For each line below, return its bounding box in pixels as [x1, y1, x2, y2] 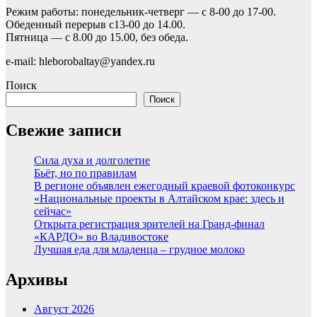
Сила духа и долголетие [34, 154, 150, 166]
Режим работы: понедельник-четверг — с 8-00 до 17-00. [6, 5, 276, 18]
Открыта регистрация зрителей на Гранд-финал [34, 217, 265, 230]
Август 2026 [34, 303, 94, 316]
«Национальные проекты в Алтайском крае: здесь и [34, 192, 284, 204]
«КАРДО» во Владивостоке [34, 230, 168, 243]
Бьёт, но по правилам [34, 166, 137, 179]
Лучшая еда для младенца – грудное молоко [34, 243, 245, 255]
